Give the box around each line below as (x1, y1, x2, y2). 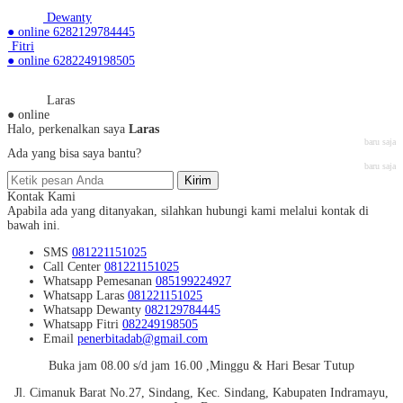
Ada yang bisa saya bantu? (7, 147, 141, 161)
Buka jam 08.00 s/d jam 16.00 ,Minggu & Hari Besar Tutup (49, 359, 354, 373)
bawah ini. (7, 219, 60, 233)
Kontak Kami (7, 190, 76, 204)
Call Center (43, 260, 104, 274)
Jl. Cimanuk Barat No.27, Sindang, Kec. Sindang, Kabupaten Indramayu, (14, 386, 389, 400)
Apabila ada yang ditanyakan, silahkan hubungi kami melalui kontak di (7, 204, 369, 219)
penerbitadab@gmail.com (77, 332, 208, 346)
